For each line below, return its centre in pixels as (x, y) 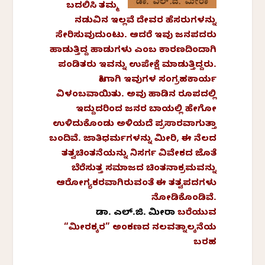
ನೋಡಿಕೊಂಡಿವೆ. (184, 198)
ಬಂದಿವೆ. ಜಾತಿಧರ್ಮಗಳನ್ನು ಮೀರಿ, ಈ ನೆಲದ (132, 139)
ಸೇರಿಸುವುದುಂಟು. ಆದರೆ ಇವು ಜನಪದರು (136, 36)
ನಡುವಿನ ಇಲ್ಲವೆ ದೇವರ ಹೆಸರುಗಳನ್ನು (145, 21)
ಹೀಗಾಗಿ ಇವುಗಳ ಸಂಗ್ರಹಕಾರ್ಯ (157, 80)
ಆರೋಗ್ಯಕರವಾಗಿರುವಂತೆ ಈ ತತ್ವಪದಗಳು (136, 184)
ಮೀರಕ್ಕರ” (90, 228)
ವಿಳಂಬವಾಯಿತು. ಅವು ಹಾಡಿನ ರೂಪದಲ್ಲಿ (136, 95)
